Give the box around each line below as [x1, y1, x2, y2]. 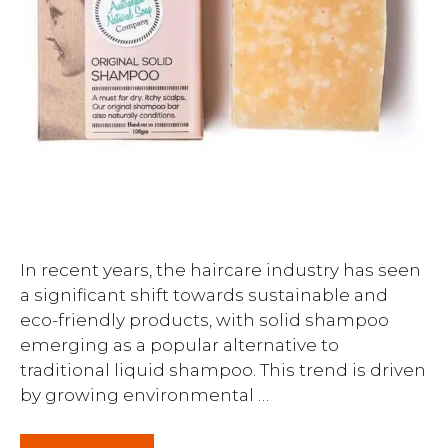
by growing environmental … [20, 385, 269, 406]
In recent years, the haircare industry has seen [20, 260, 421, 281]
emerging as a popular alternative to [20, 335, 339, 356]
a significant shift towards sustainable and [20, 285, 388, 306]
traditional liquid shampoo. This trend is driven [20, 360, 426, 381]
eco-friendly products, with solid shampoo [20, 310, 389, 331]
